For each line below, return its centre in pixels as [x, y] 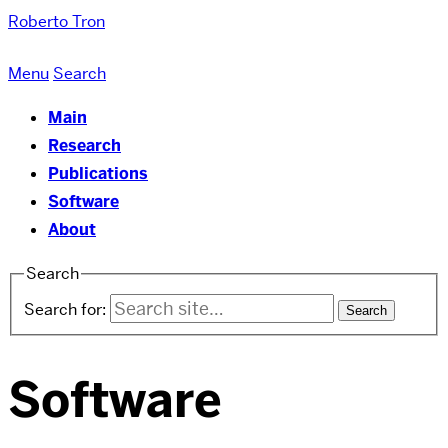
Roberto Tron [56, 21]
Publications [98, 173]
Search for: [65, 309]
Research [84, 145]
